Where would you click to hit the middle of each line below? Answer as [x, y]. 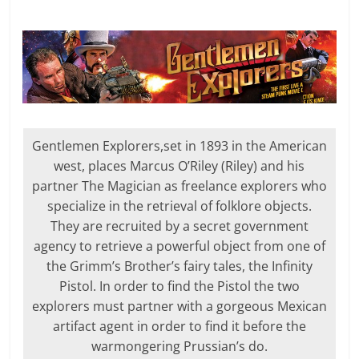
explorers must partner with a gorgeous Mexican [179, 307]
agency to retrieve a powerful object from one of [179, 246]
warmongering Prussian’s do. [179, 347]
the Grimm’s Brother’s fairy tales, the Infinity [179, 266]
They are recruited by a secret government [179, 226]
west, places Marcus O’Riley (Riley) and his [179, 166]
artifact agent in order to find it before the [179, 327]
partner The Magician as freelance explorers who [179, 186]
